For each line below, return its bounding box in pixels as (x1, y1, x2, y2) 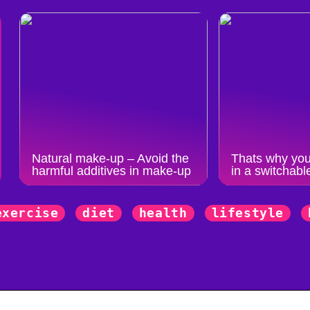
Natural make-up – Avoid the (32, 152, 190, 165)
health (138, 206, 188, 220)
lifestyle (211, 206, 284, 220)
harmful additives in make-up (32, 164, 192, 178)
